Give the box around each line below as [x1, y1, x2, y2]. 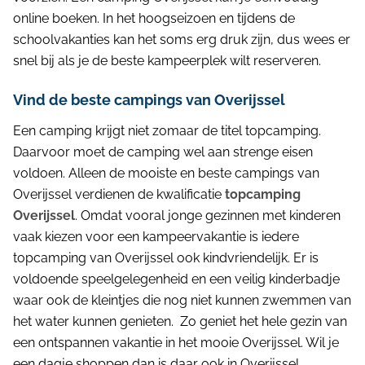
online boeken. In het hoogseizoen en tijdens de [13, 11, 295, 26]
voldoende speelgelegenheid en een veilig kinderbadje [13, 271, 340, 287]
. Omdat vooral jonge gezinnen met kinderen [75, 208, 341, 223]
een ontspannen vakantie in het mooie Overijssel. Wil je [13, 335, 339, 350]
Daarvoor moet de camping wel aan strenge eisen [13, 144, 313, 160]
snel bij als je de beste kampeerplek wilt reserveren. [13, 53, 321, 68]
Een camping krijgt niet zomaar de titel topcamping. [13, 123, 321, 139]
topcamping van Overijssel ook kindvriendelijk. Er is [13, 250, 319, 266]
